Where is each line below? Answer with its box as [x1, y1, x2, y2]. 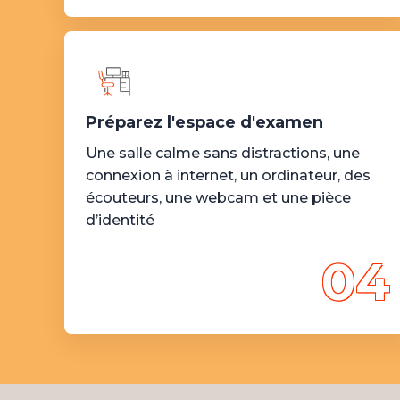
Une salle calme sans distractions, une [86, 145, 360, 162]
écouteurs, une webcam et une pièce [86, 189, 351, 206]
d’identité [86, 212, 154, 229]
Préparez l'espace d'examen [86, 112, 323, 132]
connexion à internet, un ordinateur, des [86, 167, 371, 184]
